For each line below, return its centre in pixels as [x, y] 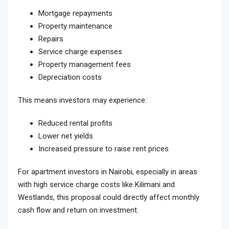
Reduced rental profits [75, 123]
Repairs [51, 39]
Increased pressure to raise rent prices [104, 149]
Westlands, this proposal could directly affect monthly [109, 198]
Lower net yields [66, 136]
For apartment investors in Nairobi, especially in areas [108, 172]
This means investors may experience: [82, 100]
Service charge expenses [80, 52]
